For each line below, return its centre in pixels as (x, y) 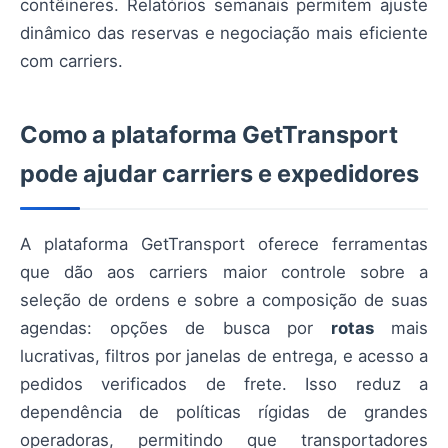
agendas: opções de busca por (175, 327)
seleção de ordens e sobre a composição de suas (224, 299)
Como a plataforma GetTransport (209, 134)
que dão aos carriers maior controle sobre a (224, 271)
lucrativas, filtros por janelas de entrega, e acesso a (224, 355)
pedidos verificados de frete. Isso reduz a (224, 383)
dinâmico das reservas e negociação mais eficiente (224, 32)
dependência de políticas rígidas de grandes (224, 411)
